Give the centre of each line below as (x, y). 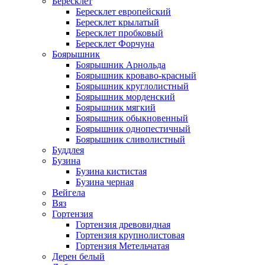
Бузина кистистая (111, 171)
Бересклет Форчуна (115, 43)
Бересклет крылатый (117, 22)
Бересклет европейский (123, 11)
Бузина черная (105, 182)
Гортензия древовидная (123, 224)
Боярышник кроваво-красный (136, 75)
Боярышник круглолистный (132, 86)
